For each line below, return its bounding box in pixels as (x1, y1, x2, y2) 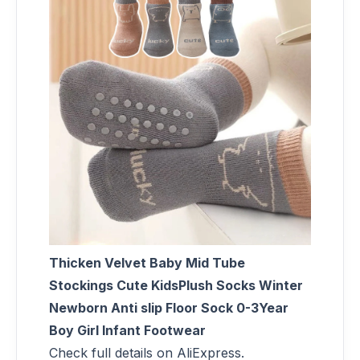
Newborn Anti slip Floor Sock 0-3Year (49, 299, 288, 316)
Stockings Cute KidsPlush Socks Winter (49, 276, 303, 293)
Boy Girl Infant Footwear (49, 321, 206, 338)
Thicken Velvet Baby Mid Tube (49, 254, 245, 271)
